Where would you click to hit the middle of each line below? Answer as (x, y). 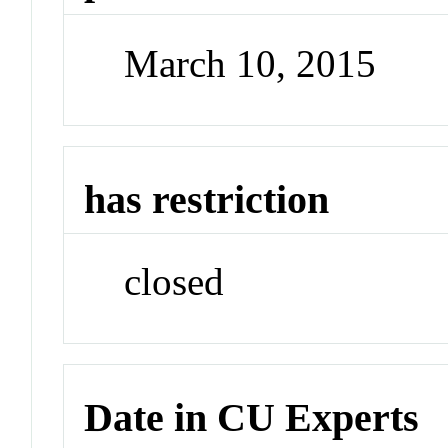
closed (174, 282)
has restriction (207, 199)
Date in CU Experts (252, 417)
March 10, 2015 (250, 63)
